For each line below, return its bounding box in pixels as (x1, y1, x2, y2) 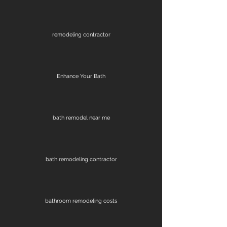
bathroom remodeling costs (45, 197, 117, 204)
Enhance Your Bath (57, 72, 105, 80)
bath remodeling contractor (45, 156, 117, 163)
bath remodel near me (52, 114, 110, 121)
